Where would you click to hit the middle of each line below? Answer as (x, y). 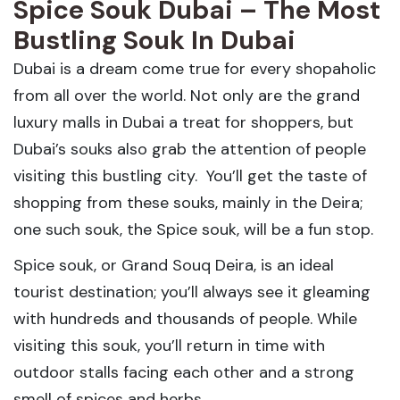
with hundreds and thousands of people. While (185, 319)
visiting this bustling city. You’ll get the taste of (190, 176)
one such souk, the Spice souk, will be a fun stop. (193, 229)
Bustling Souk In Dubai (154, 40)
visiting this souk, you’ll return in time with (169, 346)
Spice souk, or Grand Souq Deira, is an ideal (174, 265)
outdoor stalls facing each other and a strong (184, 372)
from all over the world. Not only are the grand (187, 96)
